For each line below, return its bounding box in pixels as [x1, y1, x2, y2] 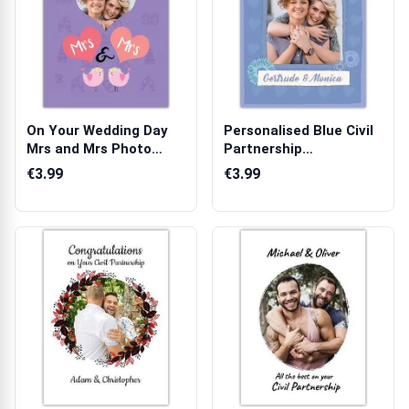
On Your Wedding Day [26, 122, 168, 139]
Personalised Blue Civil [224, 122, 373, 139]
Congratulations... [224, 159, 342, 175]
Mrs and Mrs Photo [26, 141, 152, 157]
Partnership [224, 141, 302, 157]
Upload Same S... [26, 159, 138, 175]
